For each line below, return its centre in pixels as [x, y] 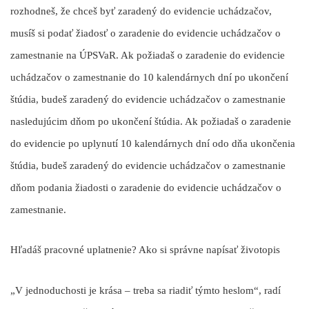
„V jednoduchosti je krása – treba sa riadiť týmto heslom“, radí [146, 290]
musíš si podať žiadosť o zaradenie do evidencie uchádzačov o [146, 33]
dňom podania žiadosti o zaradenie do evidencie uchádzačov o [146, 187]
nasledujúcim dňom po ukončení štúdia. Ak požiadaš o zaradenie [151, 121]
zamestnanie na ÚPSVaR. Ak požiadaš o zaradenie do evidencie [148, 55]
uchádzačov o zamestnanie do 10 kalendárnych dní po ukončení [149, 77]
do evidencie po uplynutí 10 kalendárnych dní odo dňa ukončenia [153, 143]
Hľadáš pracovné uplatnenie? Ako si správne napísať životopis [145, 250]
